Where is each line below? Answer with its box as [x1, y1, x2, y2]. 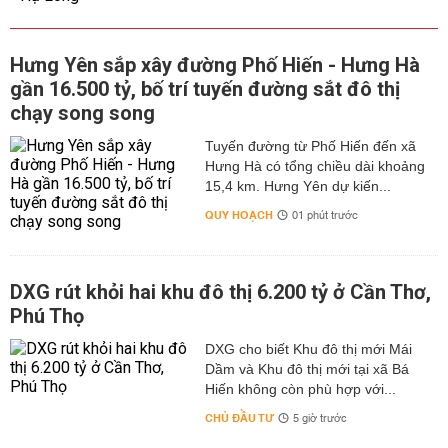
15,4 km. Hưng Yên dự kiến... [204, 178, 391, 194]
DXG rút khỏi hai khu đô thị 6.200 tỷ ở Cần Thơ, [10, 280, 431, 304]
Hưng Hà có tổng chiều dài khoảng [204, 158, 425, 174]
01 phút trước [291, 206, 358, 226]
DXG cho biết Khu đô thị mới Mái [204, 341, 412, 357]
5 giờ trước [292, 409, 347, 429]
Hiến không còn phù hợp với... [204, 381, 396, 397]
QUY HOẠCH [204, 205, 273, 226]
